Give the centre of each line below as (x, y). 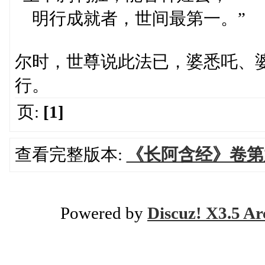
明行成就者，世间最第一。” (130, 18)
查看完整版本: (70, 154)
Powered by (104, 213)
